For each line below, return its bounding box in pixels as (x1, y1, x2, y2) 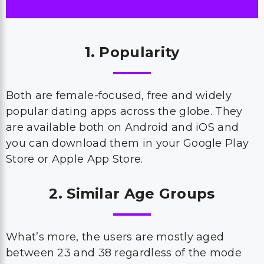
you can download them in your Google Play (6, 137, 249, 150)
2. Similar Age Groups (49, 185, 215, 202)
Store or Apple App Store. (6, 153, 146, 166)
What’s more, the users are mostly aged (6, 230, 225, 243)
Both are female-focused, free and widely (6, 89, 232, 102)
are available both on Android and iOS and (6, 121, 239, 134)
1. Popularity (84, 44, 180, 61)
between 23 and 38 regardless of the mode (6, 246, 242, 259)
